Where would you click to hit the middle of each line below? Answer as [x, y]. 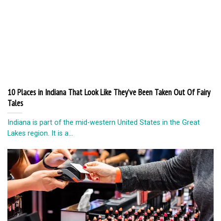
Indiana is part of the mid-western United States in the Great [104, 122]
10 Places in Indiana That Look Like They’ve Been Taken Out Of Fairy [109, 92]
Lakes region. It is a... [40, 133]
